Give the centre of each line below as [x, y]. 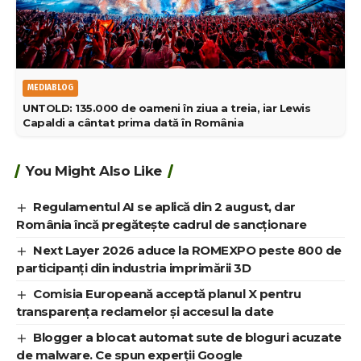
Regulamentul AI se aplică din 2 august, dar [164, 207]
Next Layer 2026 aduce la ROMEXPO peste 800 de [187, 250]
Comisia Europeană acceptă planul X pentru [167, 293]
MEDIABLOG [50, 88]
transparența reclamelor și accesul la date [145, 311]
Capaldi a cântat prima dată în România [133, 123]
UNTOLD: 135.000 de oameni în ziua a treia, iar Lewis [166, 108]
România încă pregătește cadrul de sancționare [162, 224]
